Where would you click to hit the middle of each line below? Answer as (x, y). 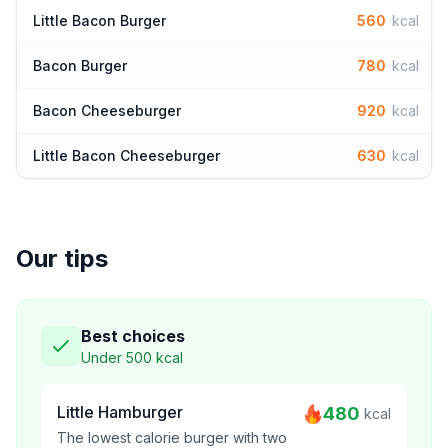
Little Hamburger (120, 412)
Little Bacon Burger (99, 20)
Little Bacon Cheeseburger (126, 155)
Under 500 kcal (132, 357)
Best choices (133, 336)
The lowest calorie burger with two (172, 437)
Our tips (62, 258)
